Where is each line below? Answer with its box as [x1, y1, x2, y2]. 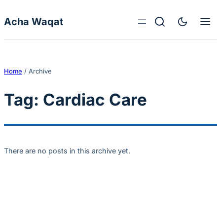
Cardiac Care [43, 90, 147, 110]
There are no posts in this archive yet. [4, 146, 130, 155]
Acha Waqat [4, 16, 63, 28]
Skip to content [3, 5, 55, 13]
